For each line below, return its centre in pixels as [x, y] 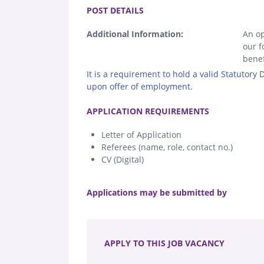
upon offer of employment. [140, 86]
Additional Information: [135, 34]
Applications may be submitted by [157, 192]
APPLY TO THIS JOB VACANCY [164, 243]
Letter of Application [141, 134]
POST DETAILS [115, 10]
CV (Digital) [123, 159]
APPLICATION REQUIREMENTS [148, 111]
